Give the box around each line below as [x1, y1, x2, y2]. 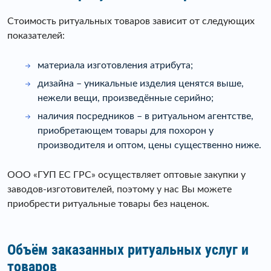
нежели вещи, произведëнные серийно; [38, 93, 214, 103]
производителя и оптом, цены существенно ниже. [38, 140, 261, 150]
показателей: [7, 30, 65, 41]
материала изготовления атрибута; [38, 60, 193, 70]
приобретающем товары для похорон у [38, 125, 214, 135]
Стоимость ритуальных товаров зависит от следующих [7, 16, 255, 26]
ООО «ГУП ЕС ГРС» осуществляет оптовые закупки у [7, 169, 246, 180]
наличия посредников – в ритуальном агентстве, [38, 111, 253, 121]
